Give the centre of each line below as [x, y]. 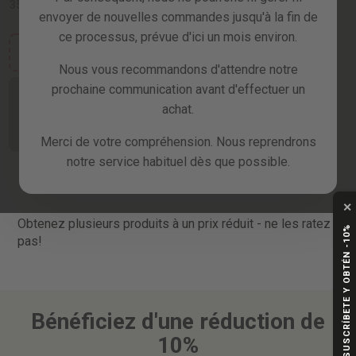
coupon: [63, 45]
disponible [57, 135]
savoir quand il [58, 106]
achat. [178, 109]
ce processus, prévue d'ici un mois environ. [178, 37]
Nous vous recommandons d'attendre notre [178, 70]
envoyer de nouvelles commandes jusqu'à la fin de [178, 17]
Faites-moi [58, 92]
